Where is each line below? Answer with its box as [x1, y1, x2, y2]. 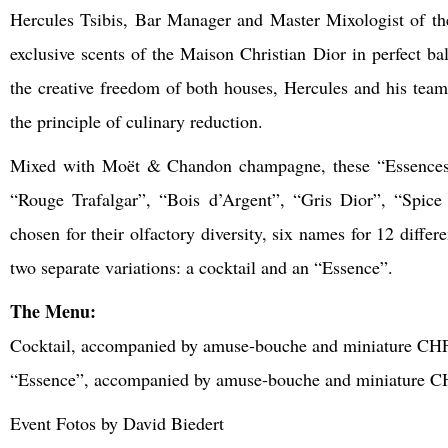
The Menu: [10, 297, 96, 324]
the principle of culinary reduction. [10, 108, 263, 133]
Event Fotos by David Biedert [10, 410, 224, 435]
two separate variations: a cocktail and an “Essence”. [10, 254, 393, 279]
